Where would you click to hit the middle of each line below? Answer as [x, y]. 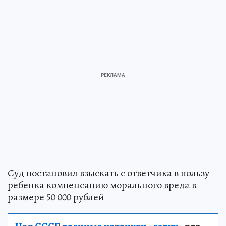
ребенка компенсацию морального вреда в [102, 185]
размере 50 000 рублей [56, 197]
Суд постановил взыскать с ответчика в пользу [108, 173]
